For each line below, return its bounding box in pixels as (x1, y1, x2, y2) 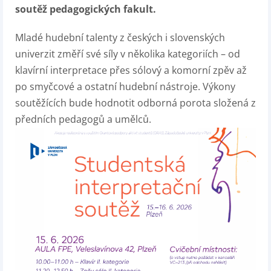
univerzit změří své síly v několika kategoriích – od (15, 47, 240, 60)
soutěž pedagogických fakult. (15, 2, 158, 16)
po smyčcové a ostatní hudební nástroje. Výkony (15, 80, 235, 93)
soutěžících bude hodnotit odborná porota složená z (15, 96, 256, 109)
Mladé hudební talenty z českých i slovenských (15, 31, 225, 44)
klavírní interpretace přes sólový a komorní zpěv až (15, 64, 247, 77)
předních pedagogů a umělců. (15, 113, 151, 126)
